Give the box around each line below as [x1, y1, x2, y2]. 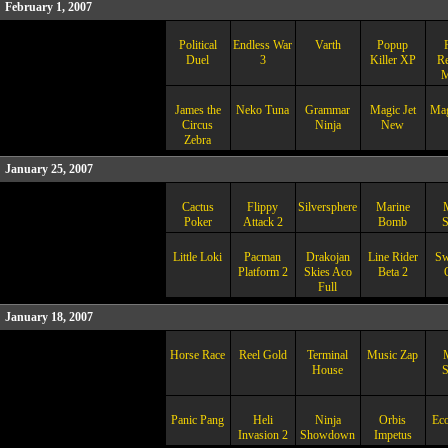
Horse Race [170, 348, 225, 362]
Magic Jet [369, 103, 416, 117]
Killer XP [369, 53, 416, 67]
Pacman [244, 250, 281, 264]
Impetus [373, 428, 412, 442]
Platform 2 [237, 265, 288, 279]
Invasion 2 [237, 428, 288, 442]
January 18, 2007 [5, 310, 93, 324]
